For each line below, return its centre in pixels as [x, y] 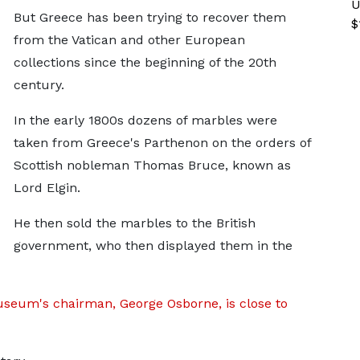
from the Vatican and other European [129, 39]
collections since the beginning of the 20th [145, 62]
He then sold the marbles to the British [134, 223]
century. [39, 84]
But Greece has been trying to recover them [149, 17]
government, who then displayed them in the [153, 245]
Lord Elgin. [47, 187]
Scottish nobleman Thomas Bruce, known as [152, 165]
